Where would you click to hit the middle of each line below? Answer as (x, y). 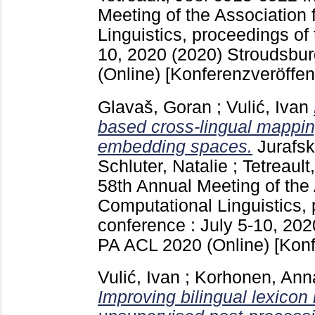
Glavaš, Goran (155, 107)
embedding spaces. (175, 146)
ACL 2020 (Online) (199, 245)
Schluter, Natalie (163, 166)
